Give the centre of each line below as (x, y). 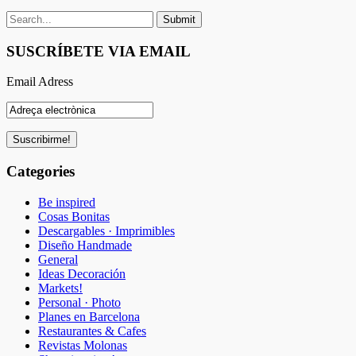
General (58, 259)
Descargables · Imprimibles (106, 230)
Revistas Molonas (83, 345)
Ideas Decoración (82, 273)
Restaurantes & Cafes (92, 331)
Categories (41, 172)
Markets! (60, 288)
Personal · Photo (79, 302)
